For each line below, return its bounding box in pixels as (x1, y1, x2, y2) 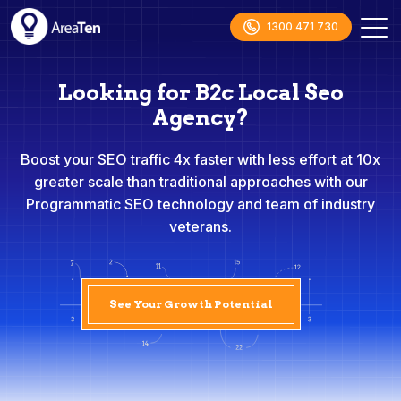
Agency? (152, 105, 249, 131)
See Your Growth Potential (108, 297, 273, 311)
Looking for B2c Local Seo (57, 80, 344, 106)
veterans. (169, 218, 232, 235)
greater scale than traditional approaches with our (33, 173, 368, 191)
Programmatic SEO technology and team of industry (26, 195, 375, 213)
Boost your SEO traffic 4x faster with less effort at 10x (21, 150, 380, 168)
